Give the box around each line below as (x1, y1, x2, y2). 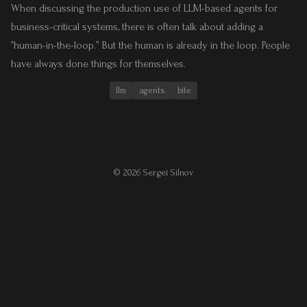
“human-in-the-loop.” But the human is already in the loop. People (11, 38, 290, 51)
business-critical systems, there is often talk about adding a (11, 20, 263, 33)
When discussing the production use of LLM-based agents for (11, 1, 278, 14)
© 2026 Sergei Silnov (113, 167, 194, 178)
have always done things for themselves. (11, 57, 186, 70)
